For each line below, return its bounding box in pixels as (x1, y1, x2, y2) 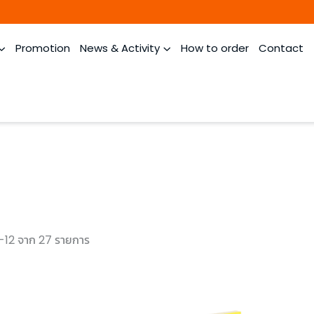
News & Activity (80, 41, 160, 55)
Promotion (15, 41, 70, 55)
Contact (259, 41, 303, 55)
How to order (181, 41, 249, 55)
